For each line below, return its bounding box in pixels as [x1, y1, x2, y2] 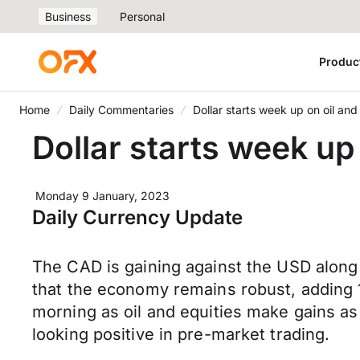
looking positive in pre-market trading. [32, 325, 330, 344]
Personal [120, 10, 165, 23]
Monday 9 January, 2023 [35, 189, 170, 202]
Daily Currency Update [32, 206, 243, 229]
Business [45, 10, 91, 23]
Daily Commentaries [69, 103, 174, 117]
